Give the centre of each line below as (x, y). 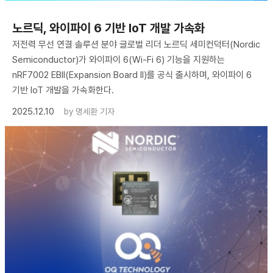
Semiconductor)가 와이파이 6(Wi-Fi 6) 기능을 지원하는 (119, 60)
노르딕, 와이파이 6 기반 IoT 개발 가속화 (108, 28)
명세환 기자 (95, 112)
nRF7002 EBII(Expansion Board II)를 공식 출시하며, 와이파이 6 (132, 75)
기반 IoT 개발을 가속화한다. (63, 90)
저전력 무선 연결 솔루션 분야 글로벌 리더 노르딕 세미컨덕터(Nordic (136, 45)
